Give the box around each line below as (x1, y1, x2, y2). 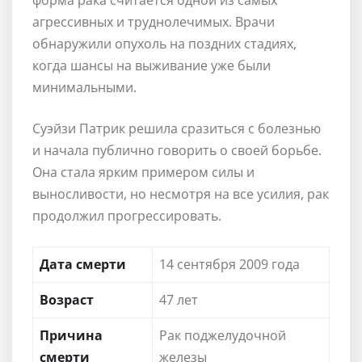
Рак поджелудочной (159, 326, 286, 344)
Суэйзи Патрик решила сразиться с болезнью (32, 119, 321, 137)
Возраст (40, 290, 94, 309)
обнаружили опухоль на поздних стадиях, (32, 34, 297, 53)
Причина (40, 326, 103, 344)
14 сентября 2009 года (159, 255, 300, 273)
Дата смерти (40, 255, 126, 273)
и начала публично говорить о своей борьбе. (32, 141, 322, 159)
